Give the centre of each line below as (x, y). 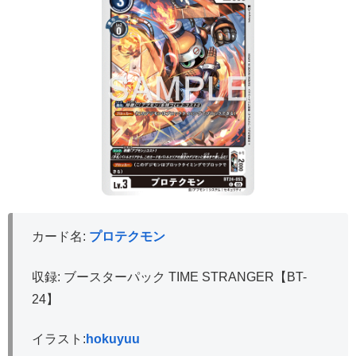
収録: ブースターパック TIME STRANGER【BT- (169, 277)
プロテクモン (127, 237)
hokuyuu (113, 339)
